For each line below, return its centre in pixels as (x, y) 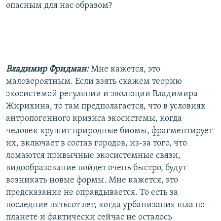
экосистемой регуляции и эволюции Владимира (102, 94)
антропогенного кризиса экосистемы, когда (94, 118)
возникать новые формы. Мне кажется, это (92, 180)
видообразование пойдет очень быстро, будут (96, 168)
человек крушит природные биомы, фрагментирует (109, 131)
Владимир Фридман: (47, 69)
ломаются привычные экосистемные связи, (93, 155)
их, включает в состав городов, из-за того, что (96, 143)
